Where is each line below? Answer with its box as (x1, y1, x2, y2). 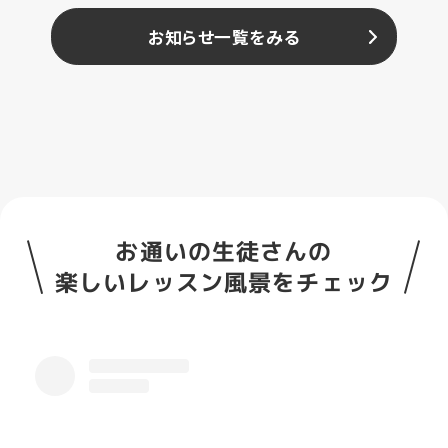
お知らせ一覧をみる (148, 24, 300, 49)
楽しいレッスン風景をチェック (55, 267, 393, 299)
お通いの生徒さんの (115, 236, 333, 268)
